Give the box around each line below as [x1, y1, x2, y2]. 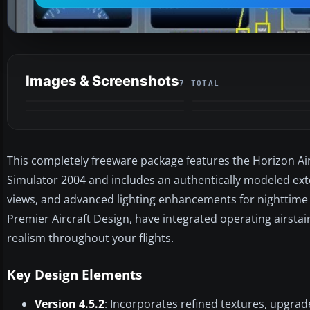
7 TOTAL [179, 78, 220, 88]
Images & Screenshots [26, 72, 179, 89]
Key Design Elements [7, 265, 142, 284]
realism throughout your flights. [7, 230, 174, 246]
